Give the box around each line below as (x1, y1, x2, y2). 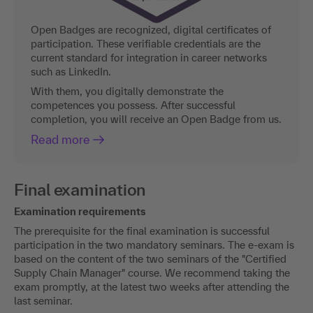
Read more (31, 132, 90, 146)
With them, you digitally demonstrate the (31, 85, 224, 97)
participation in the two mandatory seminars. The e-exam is (14, 238, 294, 251)
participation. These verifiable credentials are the (31, 37, 261, 50)
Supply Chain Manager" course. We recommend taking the (14, 266, 290, 279)
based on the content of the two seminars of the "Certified (14, 252, 286, 265)
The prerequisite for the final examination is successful (14, 224, 270, 237)
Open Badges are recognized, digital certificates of (31, 23, 271, 36)
